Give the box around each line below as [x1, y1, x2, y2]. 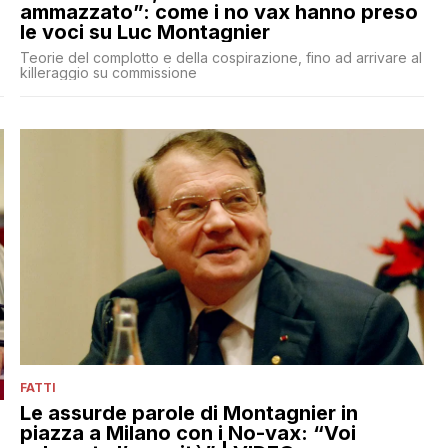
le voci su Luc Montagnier [19, 19, 270, 44]
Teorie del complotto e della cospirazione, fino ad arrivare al [19, 48, 422, 66]
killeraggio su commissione [19, 63, 197, 81]
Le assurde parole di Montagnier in [19, 401, 358, 426]
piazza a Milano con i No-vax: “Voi [19, 421, 356, 446]
